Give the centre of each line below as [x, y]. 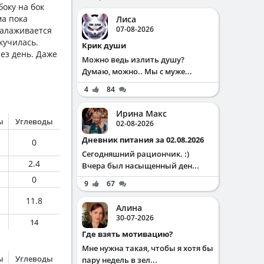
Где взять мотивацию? [129, 234]
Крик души [107, 45]
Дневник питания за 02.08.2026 [146, 140]
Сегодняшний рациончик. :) [136, 154]
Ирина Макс [141, 113]
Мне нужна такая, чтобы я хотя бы [148, 248]
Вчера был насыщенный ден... [141, 166]
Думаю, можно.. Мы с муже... [137, 71]
